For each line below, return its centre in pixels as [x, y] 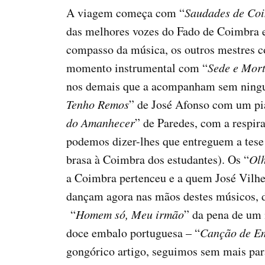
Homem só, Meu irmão [130, 214]
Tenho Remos [98, 104]
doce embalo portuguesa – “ [133, 233]
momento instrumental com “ [137, 68]
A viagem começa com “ [125, 13]
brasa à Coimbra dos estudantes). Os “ [158, 160]
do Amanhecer [101, 123]
